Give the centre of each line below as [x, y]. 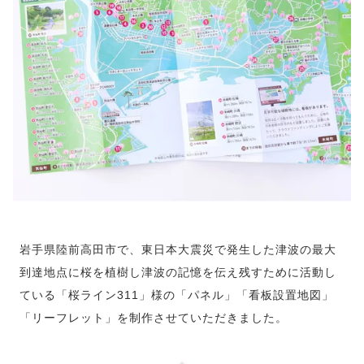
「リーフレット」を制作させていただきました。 [154, 318]
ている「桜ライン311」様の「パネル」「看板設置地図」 [177, 295]
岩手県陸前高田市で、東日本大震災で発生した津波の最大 [178, 250]
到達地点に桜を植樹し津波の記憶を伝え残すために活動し [178, 273]
